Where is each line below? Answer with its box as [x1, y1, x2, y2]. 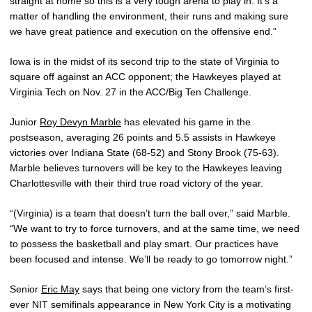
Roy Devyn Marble [40, 116, 121, 127]
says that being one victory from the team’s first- [79, 283, 294, 295]
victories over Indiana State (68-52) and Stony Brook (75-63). [10, 147, 279, 158]
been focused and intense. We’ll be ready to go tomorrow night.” [10, 253, 292, 265]
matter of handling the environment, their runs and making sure [10, 10, 288, 22]
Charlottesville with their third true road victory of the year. [10, 178, 263, 189]
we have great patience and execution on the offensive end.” [10, 26, 276, 37]
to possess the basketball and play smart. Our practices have [10, 238, 279, 249]
